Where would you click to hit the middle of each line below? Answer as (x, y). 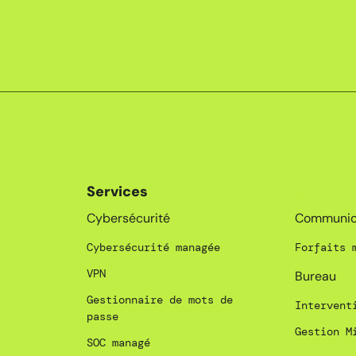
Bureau (316, 277)
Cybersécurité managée (153, 248)
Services (117, 192)
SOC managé (118, 343)
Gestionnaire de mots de (159, 300)
